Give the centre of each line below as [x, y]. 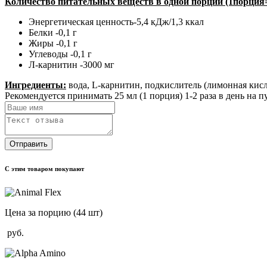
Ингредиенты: [35, 85]
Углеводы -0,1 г [60, 54]
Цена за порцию [39, 212]
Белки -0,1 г [53, 32]
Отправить [29, 144]
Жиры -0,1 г [53, 43]
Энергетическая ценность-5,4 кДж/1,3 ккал [116, 21]
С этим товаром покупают [44, 168]
